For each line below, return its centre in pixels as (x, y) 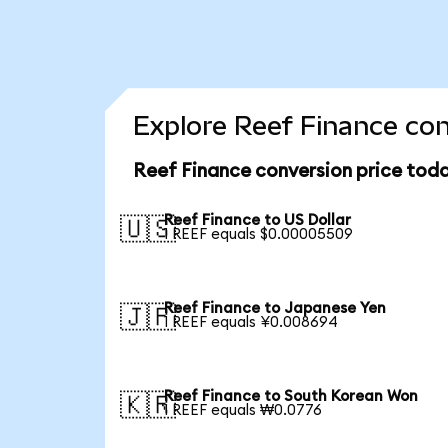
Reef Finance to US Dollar (258, 221)
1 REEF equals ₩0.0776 (243, 410)
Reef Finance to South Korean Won (291, 396)
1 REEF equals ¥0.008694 (251, 322)
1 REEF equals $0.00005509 (259, 235)
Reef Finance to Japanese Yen (275, 308)
